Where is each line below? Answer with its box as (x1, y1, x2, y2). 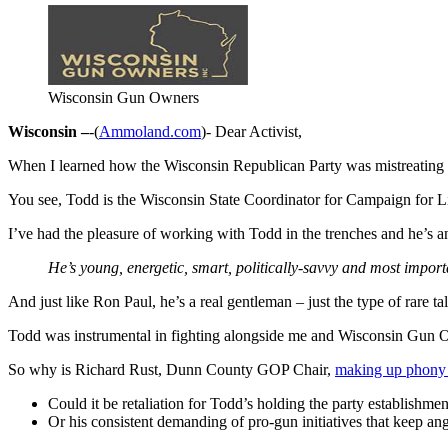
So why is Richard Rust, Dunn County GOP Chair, (8, 360, 335, 378)
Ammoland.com (99, 122, 201, 140)
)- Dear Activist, (201, 122, 302, 140)
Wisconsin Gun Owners (48, 88, 199, 106)
